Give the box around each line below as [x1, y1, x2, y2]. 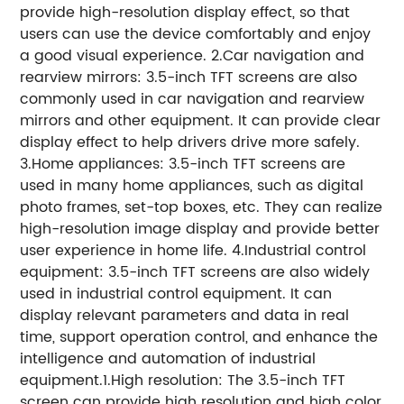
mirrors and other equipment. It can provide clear [20, 108, 381, 133]
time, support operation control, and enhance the [20, 325, 379, 349]
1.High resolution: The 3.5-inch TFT [103, 368, 346, 392]
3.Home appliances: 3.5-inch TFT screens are [20, 151, 346, 176]
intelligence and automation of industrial [20, 346, 317, 371]
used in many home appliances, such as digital [20, 173, 364, 197]
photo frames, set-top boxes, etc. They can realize [20, 195, 383, 219]
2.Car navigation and [211, 43, 365, 68]
